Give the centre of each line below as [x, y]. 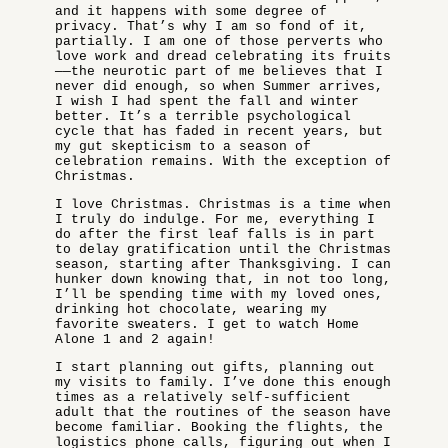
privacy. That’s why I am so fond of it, [211, 26]
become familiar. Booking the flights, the [219, 427]
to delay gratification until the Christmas [223, 249]
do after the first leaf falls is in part [215, 234]
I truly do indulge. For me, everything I [215, 219]
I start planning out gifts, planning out [215, 367]
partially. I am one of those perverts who [219, 41]
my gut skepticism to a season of [183, 146]
